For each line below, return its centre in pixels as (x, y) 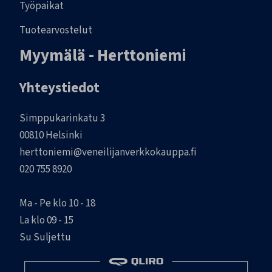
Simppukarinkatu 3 (62, 118)
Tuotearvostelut (56, 30)
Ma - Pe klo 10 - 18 (57, 203)
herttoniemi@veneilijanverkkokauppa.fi (108, 152)
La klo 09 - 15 (46, 220)
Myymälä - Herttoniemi (103, 56)
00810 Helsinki (51, 135)
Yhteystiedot (59, 88)
